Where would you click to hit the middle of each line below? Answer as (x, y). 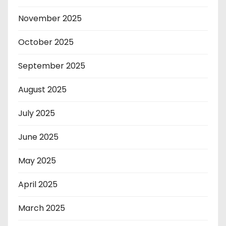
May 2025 (37, 160)
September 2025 (52, 66)
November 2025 (50, 18)
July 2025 (37, 113)
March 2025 (42, 208)
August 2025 (42, 89)
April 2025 (38, 184)
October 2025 (46, 42)
